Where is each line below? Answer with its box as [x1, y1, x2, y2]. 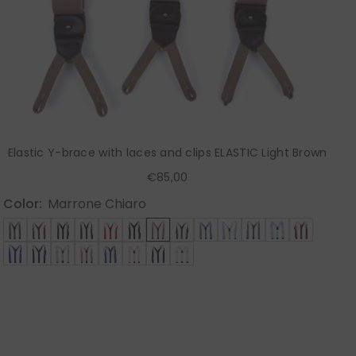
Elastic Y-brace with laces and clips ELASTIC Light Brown [7, 144, 327, 161]
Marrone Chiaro [48, 194, 147, 213]
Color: [3, 194, 43, 213]
